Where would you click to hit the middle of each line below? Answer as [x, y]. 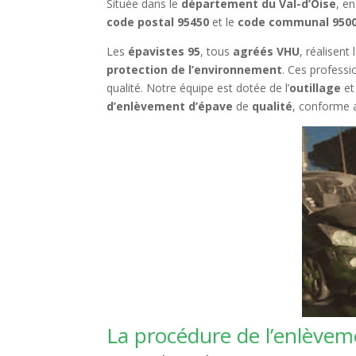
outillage [315, 88]
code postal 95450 [158, 22]
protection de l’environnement [195, 70]
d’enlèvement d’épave [170, 106]
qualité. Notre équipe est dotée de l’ [198, 88]
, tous [217, 51]
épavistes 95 [164, 51]
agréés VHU [267, 51]
